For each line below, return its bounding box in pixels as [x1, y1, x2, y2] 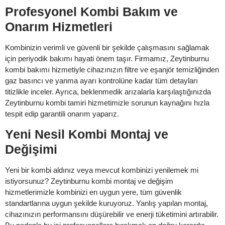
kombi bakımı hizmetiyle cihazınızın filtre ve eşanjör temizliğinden [5, 65, 219, 74]
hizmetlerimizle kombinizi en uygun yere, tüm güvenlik [5, 188, 182, 197]
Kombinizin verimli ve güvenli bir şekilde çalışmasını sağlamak [5, 43, 209, 52]
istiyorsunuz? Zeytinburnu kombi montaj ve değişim [5, 177, 173, 186]
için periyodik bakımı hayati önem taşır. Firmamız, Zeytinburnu [5, 54, 209, 63]
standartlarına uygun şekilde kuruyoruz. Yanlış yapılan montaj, [5, 199, 208, 208]
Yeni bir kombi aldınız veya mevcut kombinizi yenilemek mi [5, 166, 198, 175]
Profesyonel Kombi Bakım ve [5, 4, 178, 19]
